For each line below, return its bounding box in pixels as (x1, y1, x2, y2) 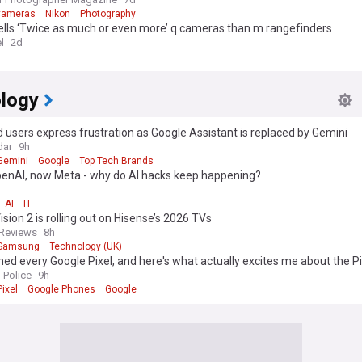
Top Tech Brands (79, 154, 154, 166)
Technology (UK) (49, 240, 122, 252)
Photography (80, 7, 136, 19)
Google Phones (27, 283, 95, 295)
